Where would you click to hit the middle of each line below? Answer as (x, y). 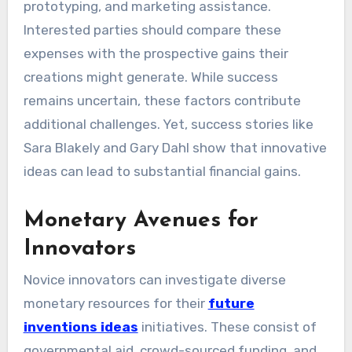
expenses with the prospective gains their (156, 54)
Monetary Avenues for (141, 221)
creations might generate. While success (150, 77)
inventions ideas (81, 327)
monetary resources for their (115, 304)
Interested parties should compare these (152, 30)
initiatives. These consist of (227, 327)
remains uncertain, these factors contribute (162, 101)
